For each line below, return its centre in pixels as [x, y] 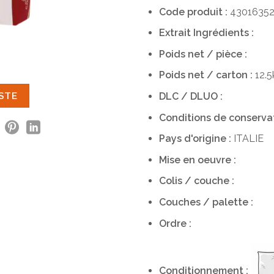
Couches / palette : [206, 202]
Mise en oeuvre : [197, 160]
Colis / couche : [196, 181]
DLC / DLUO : [191, 96]
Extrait [176, 33]
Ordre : [175, 223]
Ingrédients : [223, 33]
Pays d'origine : [195, 139]
